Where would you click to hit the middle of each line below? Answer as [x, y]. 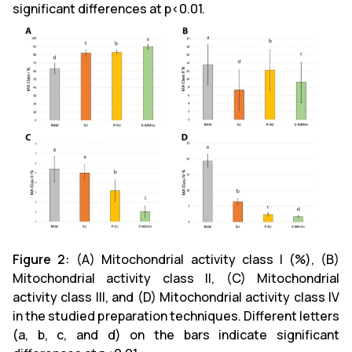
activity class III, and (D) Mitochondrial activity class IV [176, 297]
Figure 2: [42, 259]
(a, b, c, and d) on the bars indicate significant [176, 334]
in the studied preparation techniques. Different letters [176, 315]
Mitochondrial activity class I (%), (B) [220, 259]
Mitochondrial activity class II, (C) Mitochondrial [176, 278]
